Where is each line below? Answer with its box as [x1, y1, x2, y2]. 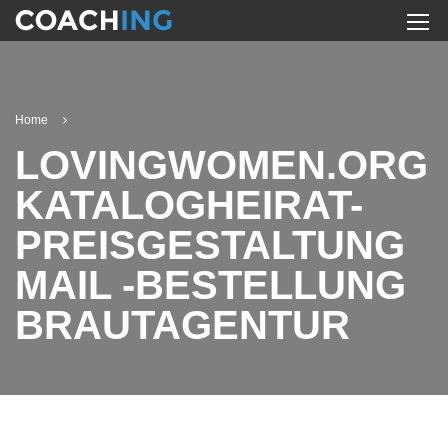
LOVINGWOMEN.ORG [15, 143, 428, 187]
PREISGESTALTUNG [15, 223, 405, 267]
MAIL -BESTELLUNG [15, 263, 406, 307]
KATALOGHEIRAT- [15, 183, 363, 227]
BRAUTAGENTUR [15, 303, 350, 347]
